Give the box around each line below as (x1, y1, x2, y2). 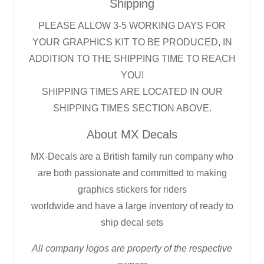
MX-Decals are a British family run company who (31, 151, 233, 161)
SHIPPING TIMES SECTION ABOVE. (52, 103, 212, 113)
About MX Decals (87, 127, 177, 141)
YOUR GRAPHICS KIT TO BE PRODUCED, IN (32, 37, 232, 47)
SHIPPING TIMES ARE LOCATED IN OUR (41, 86, 223, 97)
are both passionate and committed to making (37, 167, 227, 178)
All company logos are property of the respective (32, 243, 232, 253)
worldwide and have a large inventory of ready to (31, 200, 233, 211)
